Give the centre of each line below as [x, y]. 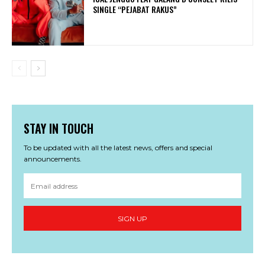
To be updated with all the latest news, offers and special [118, 148]
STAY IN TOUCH [59, 129]
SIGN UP [132, 218]
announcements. [53, 159]
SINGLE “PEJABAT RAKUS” [135, 9]
